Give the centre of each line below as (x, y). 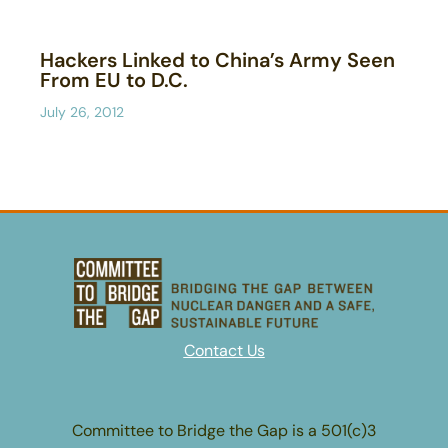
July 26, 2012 (82, 111)
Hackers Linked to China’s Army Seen (217, 59)
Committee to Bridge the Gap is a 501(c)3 (224, 430)
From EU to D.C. (114, 79)
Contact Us (224, 350)
